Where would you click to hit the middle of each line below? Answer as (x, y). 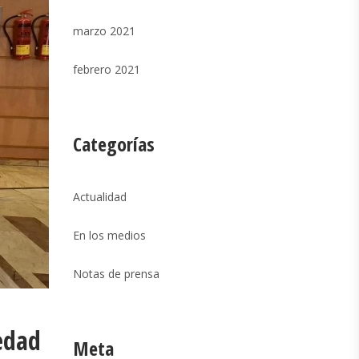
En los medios (109, 235)
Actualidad (100, 197)
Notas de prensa (116, 274)
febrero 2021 (107, 69)
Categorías (114, 144)
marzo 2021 (104, 31)
